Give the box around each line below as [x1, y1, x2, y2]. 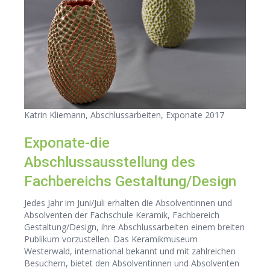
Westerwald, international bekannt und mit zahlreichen [24, 245, 236, 257]
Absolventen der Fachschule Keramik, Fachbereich [24, 209, 219, 221]
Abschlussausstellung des [24, 154, 195, 171]
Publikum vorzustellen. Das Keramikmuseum [24, 233, 198, 245]
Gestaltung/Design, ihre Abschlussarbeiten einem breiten [24, 221, 245, 233]
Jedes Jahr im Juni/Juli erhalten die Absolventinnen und [24, 197, 232, 209]
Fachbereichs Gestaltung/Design [24, 173, 236, 190]
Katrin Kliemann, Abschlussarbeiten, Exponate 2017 [24, 109, 224, 121]
